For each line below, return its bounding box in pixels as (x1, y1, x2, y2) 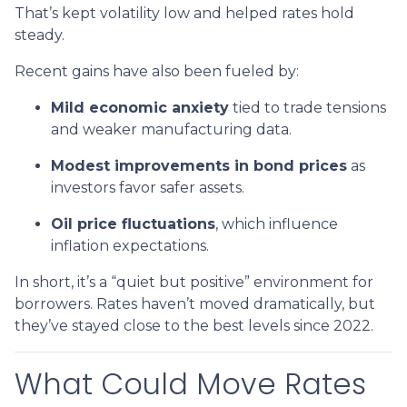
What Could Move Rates (15, 363, 366, 405)
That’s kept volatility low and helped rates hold (15, 5, 354, 23)
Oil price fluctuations (51, 215, 215, 233)
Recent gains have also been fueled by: (15, 63, 299, 81)
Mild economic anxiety (51, 99, 229, 117)
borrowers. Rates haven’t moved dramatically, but (15, 295, 375, 313)
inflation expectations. (51, 237, 209, 255)
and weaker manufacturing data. (51, 121, 292, 139)
